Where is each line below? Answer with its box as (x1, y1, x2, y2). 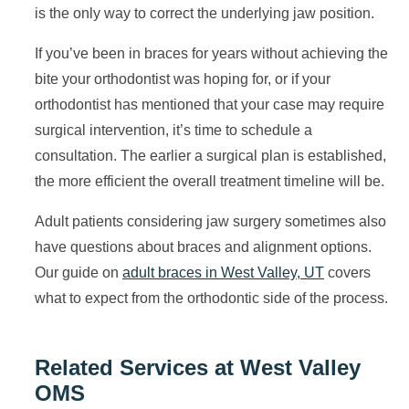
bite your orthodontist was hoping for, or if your (35, 71, 330, 87)
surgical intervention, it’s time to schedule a (35, 122, 312, 138)
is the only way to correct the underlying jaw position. (35, 5, 374, 21)
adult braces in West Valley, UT (122, 265, 324, 280)
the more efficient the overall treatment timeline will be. (35, 173, 384, 189)
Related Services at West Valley (35, 355, 361, 380)
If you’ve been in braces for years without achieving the (35, 46, 388, 61)
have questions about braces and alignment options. (35, 239, 372, 255)
